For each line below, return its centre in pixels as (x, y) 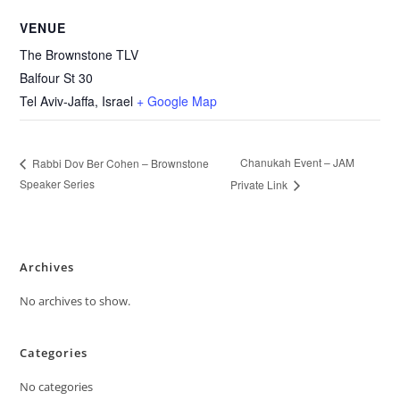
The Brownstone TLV (79, 54)
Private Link (261, 184)
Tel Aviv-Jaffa (58, 100)
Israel (118, 100)
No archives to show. (75, 300)
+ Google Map (177, 100)
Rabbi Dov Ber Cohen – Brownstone (120, 162)
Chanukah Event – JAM (298, 162)
